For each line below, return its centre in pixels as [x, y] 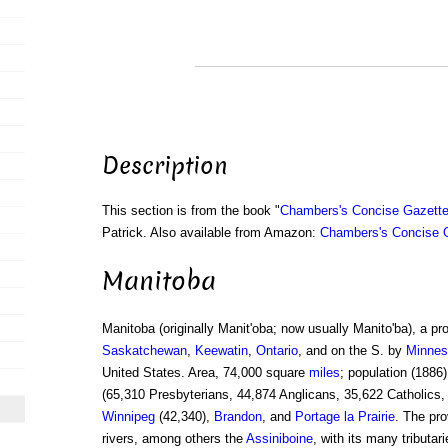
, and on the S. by [351, 351]
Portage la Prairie [344, 417]
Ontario [276, 351]
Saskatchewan [144, 351]
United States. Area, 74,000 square [205, 373]
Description [164, 166]
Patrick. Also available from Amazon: [210, 233]
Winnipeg [128, 417]
